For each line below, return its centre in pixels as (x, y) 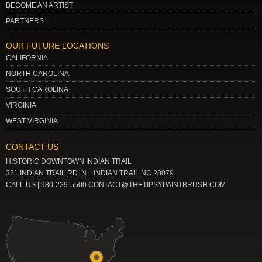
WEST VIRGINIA (32, 121)
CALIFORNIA (27, 58)
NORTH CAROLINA (37, 73)
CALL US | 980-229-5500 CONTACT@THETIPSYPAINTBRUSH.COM (116, 185)
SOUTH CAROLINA (37, 89)
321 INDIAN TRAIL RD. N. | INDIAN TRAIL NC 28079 (90, 173)
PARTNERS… (28, 21)
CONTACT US (32, 146)
